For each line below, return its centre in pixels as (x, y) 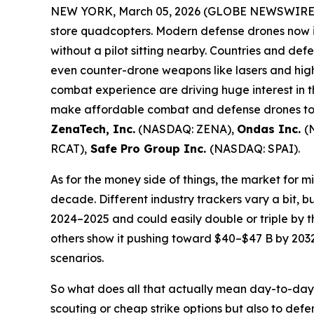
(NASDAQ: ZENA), (186, 129)
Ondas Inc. (271, 129)
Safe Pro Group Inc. (148, 148)
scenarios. (77, 258)
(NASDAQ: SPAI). (255, 148)
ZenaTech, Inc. (93, 129)
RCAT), (69, 148)
